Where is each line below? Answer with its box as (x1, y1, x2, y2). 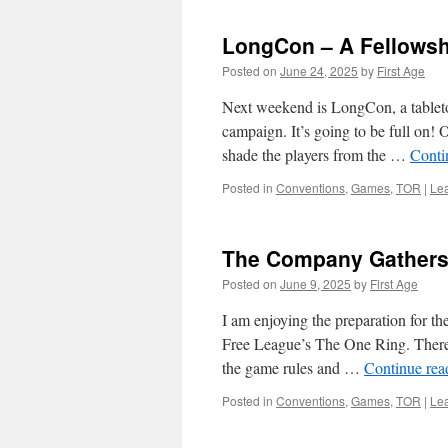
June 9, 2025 (280, 275, 351, 292)
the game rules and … (222, 357, 364, 378)
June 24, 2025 (280, 62, 358, 79)
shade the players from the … (222, 144, 410, 165)
